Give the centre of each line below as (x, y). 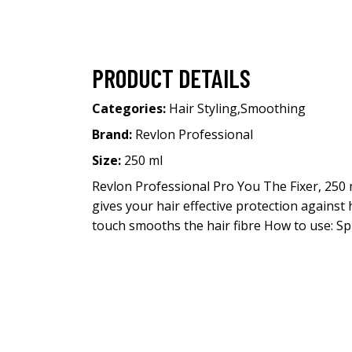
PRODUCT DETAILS (171, 78)
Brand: (114, 134)
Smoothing (273, 108)
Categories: (130, 108)
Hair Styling (203, 108)
